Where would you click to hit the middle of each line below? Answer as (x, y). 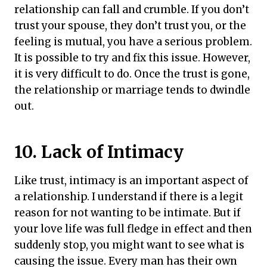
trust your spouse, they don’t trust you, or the (130, 25)
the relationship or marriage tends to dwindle (132, 90)
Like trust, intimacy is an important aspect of (131, 180)
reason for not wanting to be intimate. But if (128, 212)
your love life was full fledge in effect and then (133, 229)
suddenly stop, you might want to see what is (129, 245)
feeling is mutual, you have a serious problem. (133, 41)
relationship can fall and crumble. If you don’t (132, 9)
